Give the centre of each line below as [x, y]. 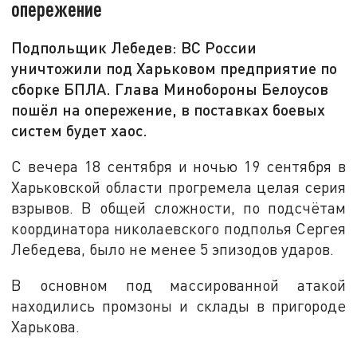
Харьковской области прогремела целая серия [178, 186]
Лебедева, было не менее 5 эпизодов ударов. [173, 249]
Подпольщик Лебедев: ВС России [134, 47]
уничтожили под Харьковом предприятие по [175, 68]
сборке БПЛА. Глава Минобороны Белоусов [170, 89]
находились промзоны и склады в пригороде [178, 306]
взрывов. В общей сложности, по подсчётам [178, 207]
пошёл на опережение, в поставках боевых [169, 110]
